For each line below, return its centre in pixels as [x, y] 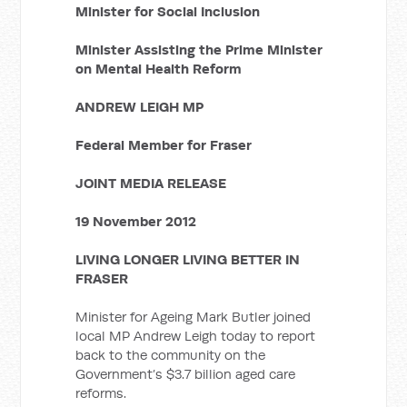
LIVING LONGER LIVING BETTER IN [188, 259]
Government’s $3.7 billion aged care [186, 374]
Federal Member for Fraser [164, 145]
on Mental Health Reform [159, 69]
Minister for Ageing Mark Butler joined [194, 317]
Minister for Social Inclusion [168, 11]
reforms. [101, 393]
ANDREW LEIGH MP [140, 107]
